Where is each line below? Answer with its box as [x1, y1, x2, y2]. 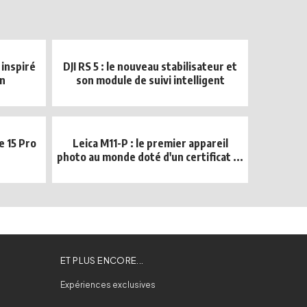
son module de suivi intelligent [75, 73, 225, 88]
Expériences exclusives [60, 280, 156, 290]
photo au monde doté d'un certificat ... [57, 150, 243, 164]
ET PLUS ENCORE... [60, 255, 144, 266]
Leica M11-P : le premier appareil [72, 136, 228, 151]
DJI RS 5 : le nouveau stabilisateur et [63, 60, 237, 74]
